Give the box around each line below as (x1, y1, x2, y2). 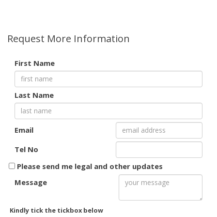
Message (15, 177, 47, 187)
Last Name (15, 90, 54, 100)
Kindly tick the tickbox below (10, 205, 103, 215)
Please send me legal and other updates (17, 161, 163, 171)
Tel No (15, 144, 38, 154)
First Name (15, 58, 55, 68)
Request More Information (7, 31, 130, 45)
